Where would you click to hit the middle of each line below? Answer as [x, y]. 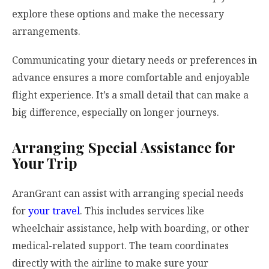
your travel [54, 210]
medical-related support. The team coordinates [120, 245]
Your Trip [45, 162]
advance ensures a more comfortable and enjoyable [131, 77]
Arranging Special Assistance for [123, 147]
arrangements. [46, 32]
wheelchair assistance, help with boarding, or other [131, 228]
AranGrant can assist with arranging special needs [128, 193]
